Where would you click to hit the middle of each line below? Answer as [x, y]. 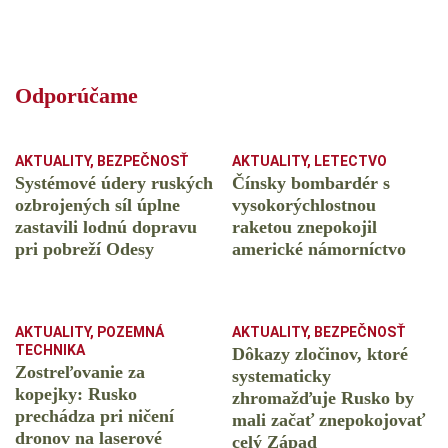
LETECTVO [350, 161]
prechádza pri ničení [94, 416]
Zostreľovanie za [80, 372]
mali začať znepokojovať [328, 420]
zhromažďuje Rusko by [323, 398]
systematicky [281, 376]
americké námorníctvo [319, 249]
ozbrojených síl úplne [97, 205]
